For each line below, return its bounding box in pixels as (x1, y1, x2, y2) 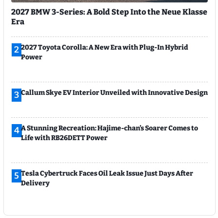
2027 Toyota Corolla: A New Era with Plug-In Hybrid (21, 43, 188, 52)
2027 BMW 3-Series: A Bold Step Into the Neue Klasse (11, 7, 207, 17)
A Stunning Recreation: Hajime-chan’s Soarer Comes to (21, 124, 198, 132)
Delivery (21, 179, 50, 187)
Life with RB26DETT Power (21, 134, 108, 142)
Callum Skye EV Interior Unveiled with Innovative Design (21, 89, 208, 97)
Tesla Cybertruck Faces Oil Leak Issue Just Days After (21, 169, 193, 178)
